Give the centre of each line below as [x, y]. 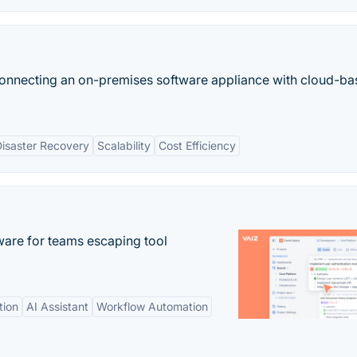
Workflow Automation [152, 306]
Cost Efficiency [197, 145]
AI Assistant [57, 306]
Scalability [124, 145]
